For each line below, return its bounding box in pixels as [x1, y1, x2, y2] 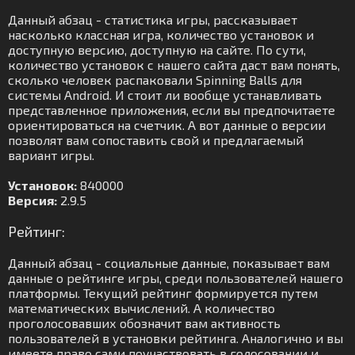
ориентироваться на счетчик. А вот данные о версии [8, 117, 326, 132]
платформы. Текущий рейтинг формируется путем [8, 285, 318, 300]
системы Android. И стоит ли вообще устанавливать [8, 87, 322, 102]
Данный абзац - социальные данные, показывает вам [8, 255, 330, 270]
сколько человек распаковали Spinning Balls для [8, 72, 302, 87]
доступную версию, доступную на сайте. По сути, [8, 42, 306, 57]
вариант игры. [8, 147, 94, 162]
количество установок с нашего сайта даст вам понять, [8, 57, 340, 72]
